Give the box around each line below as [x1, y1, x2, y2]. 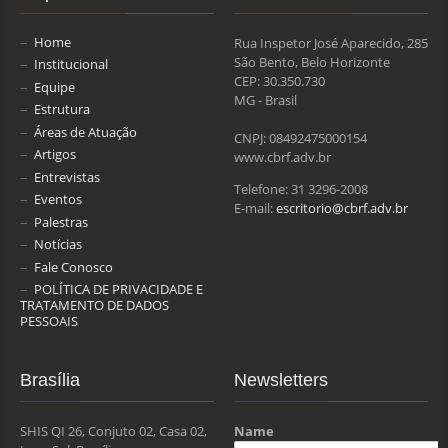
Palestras [34, 212, 88, 231]
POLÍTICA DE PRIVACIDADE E [34, 280, 203, 299]
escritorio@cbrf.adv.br [276, 198, 408, 217]
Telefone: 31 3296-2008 [234, 179, 368, 198]
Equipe [34, 77, 75, 96]
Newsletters [234, 370, 328, 391]
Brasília [20, 370, 80, 391]
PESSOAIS [20, 312, 78, 331]
